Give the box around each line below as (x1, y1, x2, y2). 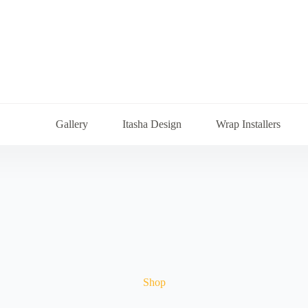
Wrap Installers (215, 118, 280, 130)
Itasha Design (122, 118, 181, 130)
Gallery (55, 118, 88, 130)
